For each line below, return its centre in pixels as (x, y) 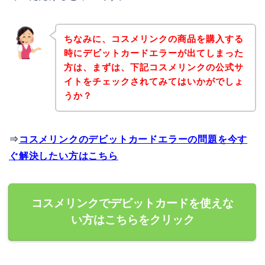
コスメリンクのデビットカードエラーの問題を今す (133, 140)
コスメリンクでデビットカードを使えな (132, 203)
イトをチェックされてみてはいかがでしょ (153, 82)
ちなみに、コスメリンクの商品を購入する (153, 39)
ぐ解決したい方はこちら (64, 156)
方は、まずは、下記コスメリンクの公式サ (153, 67)
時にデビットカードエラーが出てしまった (153, 53)
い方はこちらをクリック (132, 220)
